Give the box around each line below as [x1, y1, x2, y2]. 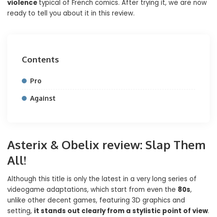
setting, [7, 206, 34, 216]
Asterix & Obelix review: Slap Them [7, 137, 206, 152]
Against [30, 93, 56, 102]
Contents [22, 54, 59, 64]
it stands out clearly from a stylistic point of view [34, 206, 208, 216]
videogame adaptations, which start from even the [7, 185, 178, 194]
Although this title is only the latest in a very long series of [7, 174, 197, 184]
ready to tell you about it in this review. [7, 8, 135, 18]
